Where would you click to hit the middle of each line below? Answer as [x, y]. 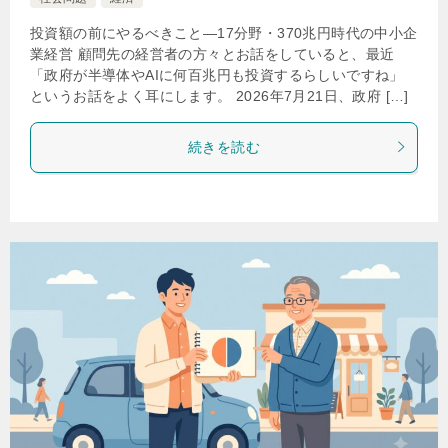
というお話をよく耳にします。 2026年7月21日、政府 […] [219, 95]
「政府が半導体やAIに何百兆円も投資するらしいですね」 [217, 74]
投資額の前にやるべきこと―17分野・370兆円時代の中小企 [224, 32]
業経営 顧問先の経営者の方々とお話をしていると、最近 [212, 53]
